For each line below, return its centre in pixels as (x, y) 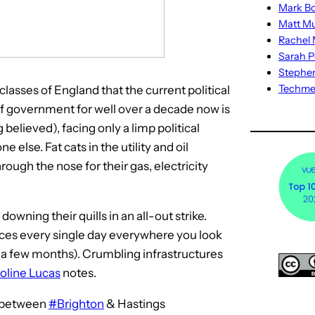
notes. (78, 273)
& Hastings (135, 304)
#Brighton (76, 304)
